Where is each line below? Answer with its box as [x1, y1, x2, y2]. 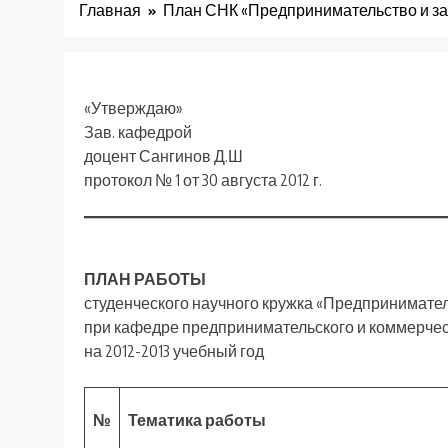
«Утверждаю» [84, 98, 183, 119]
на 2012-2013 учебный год [84, 341, 264, 362]
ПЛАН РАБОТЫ [84, 269, 206, 290]
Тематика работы [128, 410, 266, 431]
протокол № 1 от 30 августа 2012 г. [84, 170, 322, 191]
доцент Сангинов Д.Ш [84, 146, 243, 167]
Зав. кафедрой [84, 122, 198, 143]
